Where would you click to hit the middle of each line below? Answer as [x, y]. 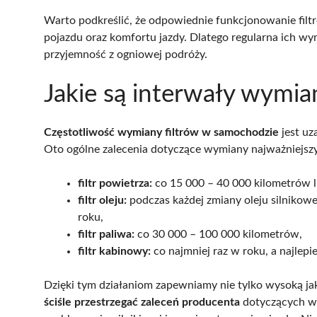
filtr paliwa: [106, 234]
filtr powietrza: [115, 183]
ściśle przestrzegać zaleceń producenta [142, 302]
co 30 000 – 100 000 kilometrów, [218, 234]
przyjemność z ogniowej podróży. [126, 54]
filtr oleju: [102, 200]
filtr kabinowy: [114, 251]
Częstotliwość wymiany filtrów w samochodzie [161, 132]
